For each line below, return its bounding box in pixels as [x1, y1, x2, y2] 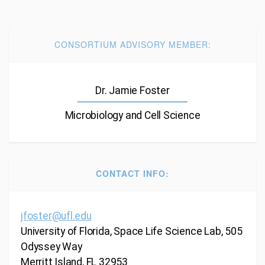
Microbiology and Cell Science [64, 109, 201, 122]
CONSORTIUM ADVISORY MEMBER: [54, 38, 211, 51]
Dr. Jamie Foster [95, 85, 170, 97]
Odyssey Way [21, 240, 82, 253]
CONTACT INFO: [96, 167, 169, 179]
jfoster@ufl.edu [21, 209, 92, 222]
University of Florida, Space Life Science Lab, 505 [21, 225, 243, 237]
